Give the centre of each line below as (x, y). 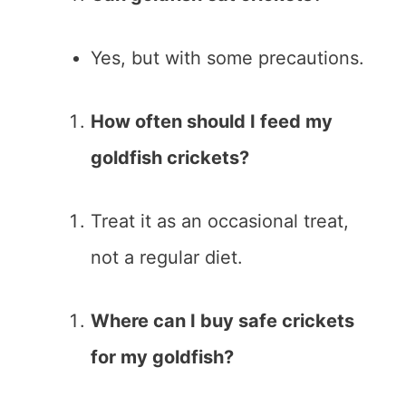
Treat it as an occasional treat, (220, 222)
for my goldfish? (162, 358)
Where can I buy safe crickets (222, 321)
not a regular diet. (167, 258)
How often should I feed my (212, 122)
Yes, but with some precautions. (227, 58)
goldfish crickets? (170, 158)
